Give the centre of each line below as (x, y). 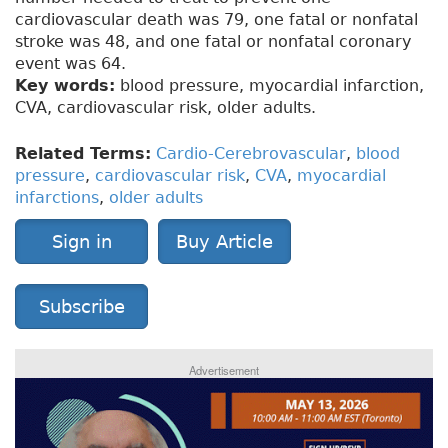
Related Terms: (83, 154)
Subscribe (81, 307)
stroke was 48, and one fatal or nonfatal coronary (213, 42)
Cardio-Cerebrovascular (251, 154)
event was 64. (70, 64)
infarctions (57, 198)
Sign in (81, 242)
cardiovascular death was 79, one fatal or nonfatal (216, 20)
